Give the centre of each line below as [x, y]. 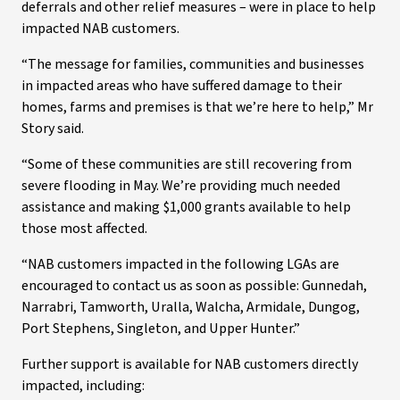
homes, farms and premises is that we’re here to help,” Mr [197, 107]
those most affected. [84, 229]
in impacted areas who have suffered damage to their [182, 86]
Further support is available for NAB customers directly [190, 364]
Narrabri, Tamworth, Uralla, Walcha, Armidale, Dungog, [191, 307]
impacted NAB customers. [100, 29]
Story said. [53, 129]
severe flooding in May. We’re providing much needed [181, 186]
